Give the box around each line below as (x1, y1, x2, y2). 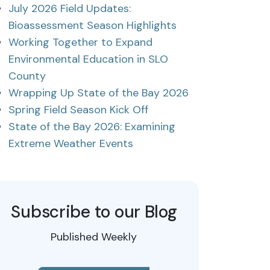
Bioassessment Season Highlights (8, 18, 177, 33)
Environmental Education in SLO (8, 52, 168, 66)
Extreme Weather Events (8, 136, 133, 151)
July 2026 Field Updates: (8, 1, 131, 16)
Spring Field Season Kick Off (8, 102, 148, 117)
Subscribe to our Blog (11, 201, 177, 223)
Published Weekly (51, 230, 137, 244)
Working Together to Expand (8, 35, 152, 49)
